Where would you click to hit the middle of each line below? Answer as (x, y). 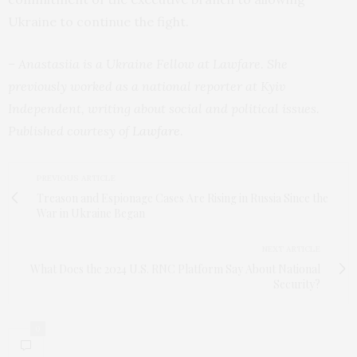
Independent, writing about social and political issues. (164, 109)
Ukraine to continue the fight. (98, 22)
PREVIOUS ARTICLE (76, 178)
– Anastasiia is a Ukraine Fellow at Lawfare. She (148, 64)
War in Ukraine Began (91, 214)
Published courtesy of (70, 131)
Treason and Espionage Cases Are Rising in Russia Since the (182, 198)
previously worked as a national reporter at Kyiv (147, 86)
